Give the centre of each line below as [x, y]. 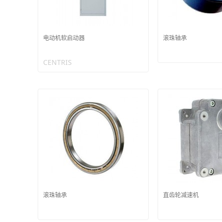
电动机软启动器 [64, 38]
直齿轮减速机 [181, 195]
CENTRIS [57, 62]
